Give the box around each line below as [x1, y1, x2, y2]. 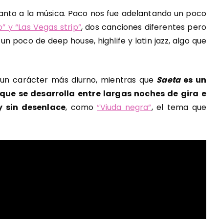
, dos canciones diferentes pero [81, 22, 207, 33]
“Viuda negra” [97, 102, 152, 113]
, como [66, 102, 97, 113]
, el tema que [151, 102, 206, 113]
